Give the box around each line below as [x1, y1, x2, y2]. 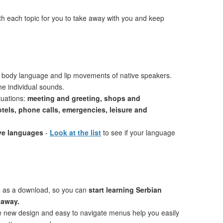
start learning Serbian [89, 185, 162, 195]
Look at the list [50, 127, 101, 137]
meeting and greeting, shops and [27, 93, 140, 103]
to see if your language [101, 127, 175, 137]
